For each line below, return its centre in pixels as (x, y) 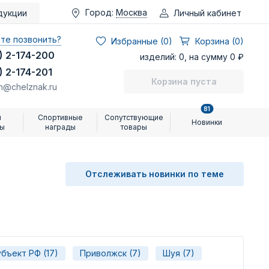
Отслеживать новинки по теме (155, 174)
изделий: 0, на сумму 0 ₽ (192, 57)
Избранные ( (137, 41)
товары (134, 127)
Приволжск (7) (110, 253)
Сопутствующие (134, 117)
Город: (99, 12)
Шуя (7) (179, 253)
